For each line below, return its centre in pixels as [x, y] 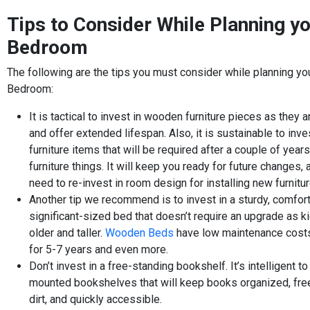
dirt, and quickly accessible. [95, 299]
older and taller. [67, 232]
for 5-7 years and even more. [99, 249]
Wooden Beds [139, 232]
